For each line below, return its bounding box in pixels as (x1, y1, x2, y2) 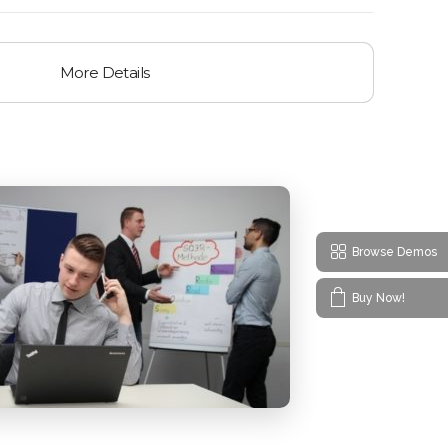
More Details (59, 63, 150, 82)
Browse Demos (352, 244, 437, 259)
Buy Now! (352, 290, 405, 305)
